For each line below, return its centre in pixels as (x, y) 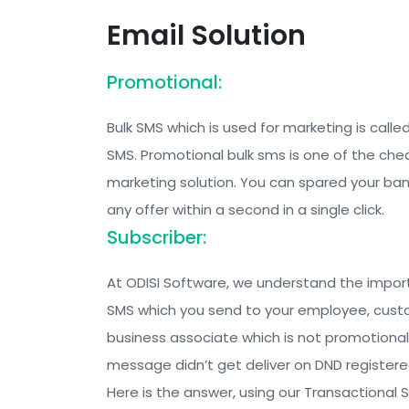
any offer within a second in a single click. (246, 209)
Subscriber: (157, 237)
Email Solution (206, 35)
